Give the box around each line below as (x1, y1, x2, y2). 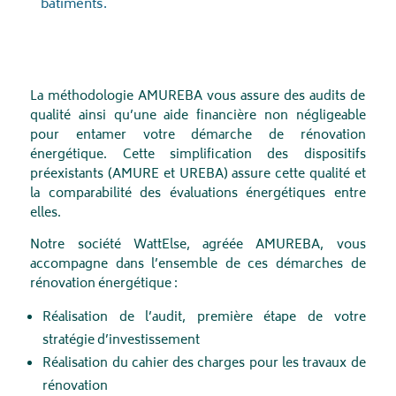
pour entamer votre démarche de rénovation (30, 125, 366, 148)
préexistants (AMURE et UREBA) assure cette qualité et (30, 164, 366, 187)
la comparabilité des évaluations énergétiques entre (30, 183, 366, 206)
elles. (30, 202, 62, 225)
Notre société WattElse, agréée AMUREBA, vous (30, 234, 366, 257)
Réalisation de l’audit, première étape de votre (42, 307, 366, 330)
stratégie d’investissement (42, 330, 201, 353)
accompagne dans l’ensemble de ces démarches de (30, 254, 366, 277)
